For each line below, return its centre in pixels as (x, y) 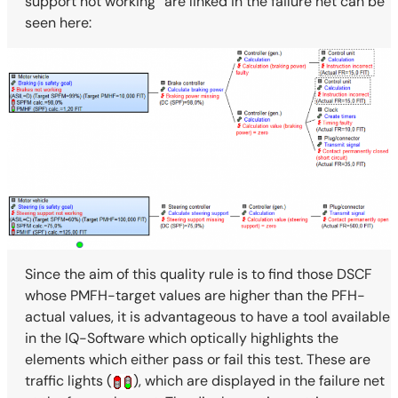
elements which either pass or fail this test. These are (198, 359)
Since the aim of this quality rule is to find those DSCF (199, 274)
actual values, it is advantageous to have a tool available (207, 316)
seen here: (58, 23)
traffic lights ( (68, 380)
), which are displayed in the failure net (259, 380)
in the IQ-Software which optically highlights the (182, 338)
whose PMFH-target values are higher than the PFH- (195, 295)
